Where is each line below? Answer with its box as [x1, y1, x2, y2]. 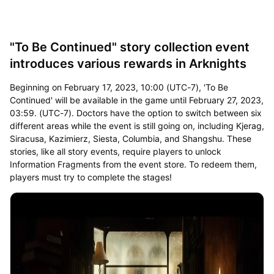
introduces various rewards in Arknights [9, 56, 246, 71]
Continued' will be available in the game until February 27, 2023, [9, 94, 264, 105]
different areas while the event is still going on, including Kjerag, [9, 120, 264, 131]
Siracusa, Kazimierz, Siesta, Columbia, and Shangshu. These [9, 133, 251, 144]
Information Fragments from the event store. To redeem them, [9, 158, 257, 169]
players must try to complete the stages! [9, 171, 172, 182]
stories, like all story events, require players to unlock [9, 146, 221, 157]
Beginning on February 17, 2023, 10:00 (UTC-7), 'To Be [9, 81, 228, 92]
